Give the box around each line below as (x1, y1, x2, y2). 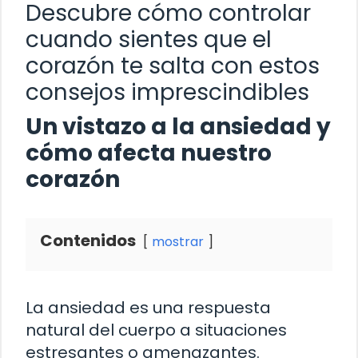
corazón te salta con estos (26, 50, 320, 82)
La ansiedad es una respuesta (26, 296, 271, 319)
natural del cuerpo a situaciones (26, 318, 287, 341)
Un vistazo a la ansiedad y (26, 110, 331, 142)
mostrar (152, 232, 204, 251)
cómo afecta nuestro (26, 137, 272, 169)
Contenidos (40, 229, 136, 252)
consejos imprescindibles (26, 76, 309, 108)
